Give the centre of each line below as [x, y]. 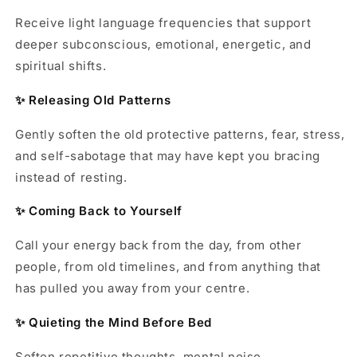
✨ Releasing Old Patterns [93, 100]
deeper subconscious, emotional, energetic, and [163, 44]
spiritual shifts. [61, 65]
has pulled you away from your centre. [133, 288]
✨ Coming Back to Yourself [99, 211]
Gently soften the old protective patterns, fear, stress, [180, 134]
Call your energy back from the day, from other [159, 245]
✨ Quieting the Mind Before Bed [114, 323]
